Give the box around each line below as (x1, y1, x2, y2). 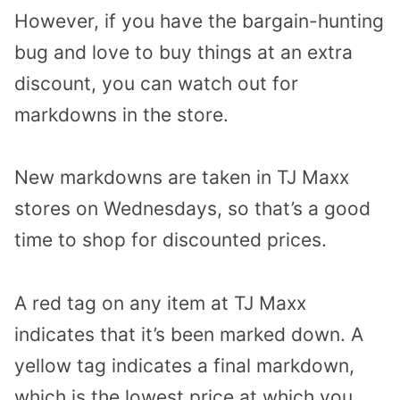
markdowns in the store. (14, 103, 229, 126)
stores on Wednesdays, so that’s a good (14, 197, 371, 221)
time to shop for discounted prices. (14, 229, 327, 252)
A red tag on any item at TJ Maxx (14, 292, 306, 315)
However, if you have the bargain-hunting (14, 9, 384, 32)
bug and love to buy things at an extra (14, 40, 353, 63)
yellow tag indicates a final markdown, (14, 354, 354, 378)
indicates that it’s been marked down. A (14, 323, 363, 346)
